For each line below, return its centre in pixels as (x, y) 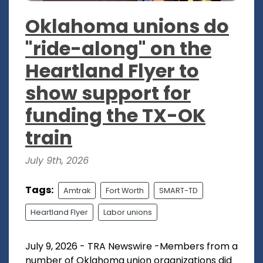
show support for (108, 93)
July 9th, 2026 (57, 160)
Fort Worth (125, 190)
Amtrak (77, 190)
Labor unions (128, 212)
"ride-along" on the (118, 48)
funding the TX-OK (115, 115)
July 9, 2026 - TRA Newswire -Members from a (131, 246)
